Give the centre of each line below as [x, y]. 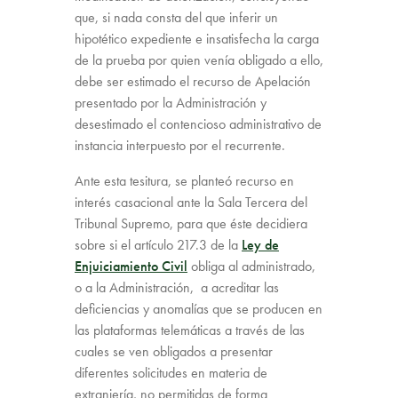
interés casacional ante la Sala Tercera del [191, 202]
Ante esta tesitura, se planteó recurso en [184, 180]
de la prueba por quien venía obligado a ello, [199, 60]
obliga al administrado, [251, 266]
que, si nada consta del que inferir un [176, 17]
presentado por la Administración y [171, 102]
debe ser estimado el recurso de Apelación [193, 81]
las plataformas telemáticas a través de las [190, 330]
